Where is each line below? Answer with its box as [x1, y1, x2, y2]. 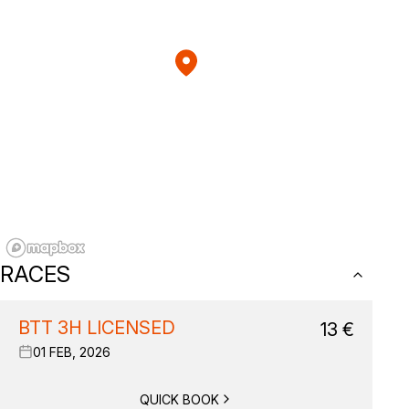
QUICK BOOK [139, 391, 219, 407]
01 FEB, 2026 [33, 343, 110, 360]
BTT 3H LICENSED [18, 317, 175, 339]
